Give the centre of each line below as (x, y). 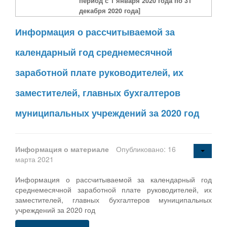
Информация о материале (63, 149)
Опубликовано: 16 (146, 149)
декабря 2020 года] (110, 10)
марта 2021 (34, 159)
